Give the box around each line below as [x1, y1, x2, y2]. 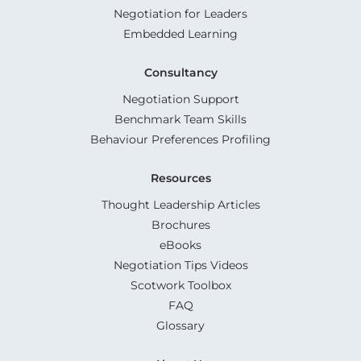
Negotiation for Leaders [114, 6, 247, 22]
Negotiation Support [122, 92, 239, 107]
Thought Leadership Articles [101, 197, 260, 213]
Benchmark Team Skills [114, 112, 247, 127]
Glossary [156, 318, 205, 334]
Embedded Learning [123, 27, 238, 42]
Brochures [151, 218, 210, 233]
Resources [150, 171, 211, 186]
